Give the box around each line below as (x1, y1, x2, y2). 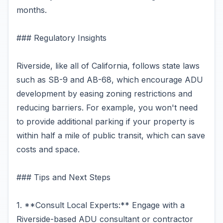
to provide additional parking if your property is (16, 116, 195, 126)
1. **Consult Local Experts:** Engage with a (16, 200, 185, 210)
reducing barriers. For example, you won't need (16, 103, 198, 112)
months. (16, 5, 47, 15)
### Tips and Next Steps (16, 172, 111, 182)
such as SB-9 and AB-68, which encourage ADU (16, 75, 203, 85)
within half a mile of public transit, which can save (16, 130, 205, 140)
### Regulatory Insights (16, 33, 107, 43)
